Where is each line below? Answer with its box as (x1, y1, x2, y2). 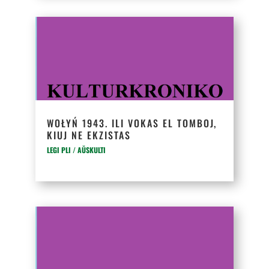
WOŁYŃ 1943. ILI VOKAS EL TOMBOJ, (47, 116, 217, 130)
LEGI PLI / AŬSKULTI (47, 145, 106, 155)
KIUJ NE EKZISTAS (47, 128, 131, 142)
